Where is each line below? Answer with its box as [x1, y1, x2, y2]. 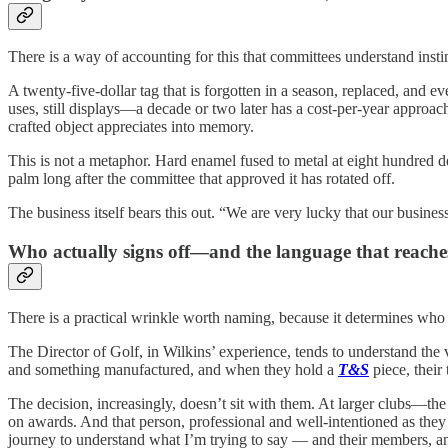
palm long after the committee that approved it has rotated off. [8, 170, 395, 188]
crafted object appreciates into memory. [8, 118, 254, 136]
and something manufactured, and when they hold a [8, 360, 338, 378]
